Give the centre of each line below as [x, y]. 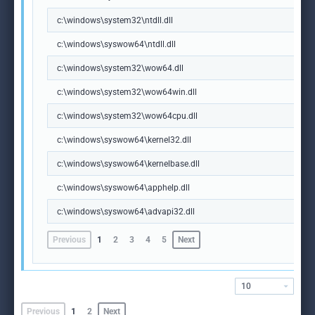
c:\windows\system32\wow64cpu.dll [127, 116]
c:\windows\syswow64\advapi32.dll [126, 212]
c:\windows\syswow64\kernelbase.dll [128, 164]
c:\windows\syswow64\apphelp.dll [123, 188]
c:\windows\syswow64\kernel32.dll [124, 140]
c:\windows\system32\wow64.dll [120, 68]
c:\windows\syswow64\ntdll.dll [116, 44]
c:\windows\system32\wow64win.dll [127, 92]
